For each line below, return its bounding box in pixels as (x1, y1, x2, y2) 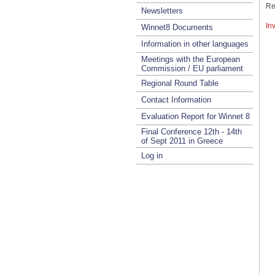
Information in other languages (141, 39, 249, 48)
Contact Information (141, 95, 211, 104)
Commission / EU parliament (141, 64, 243, 73)
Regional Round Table (141, 79, 219, 88)
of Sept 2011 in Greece (141, 136, 223, 145)
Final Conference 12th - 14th (141, 127, 242, 136)
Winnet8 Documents (141, 23, 213, 32)
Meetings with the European (141, 55, 240, 64)
